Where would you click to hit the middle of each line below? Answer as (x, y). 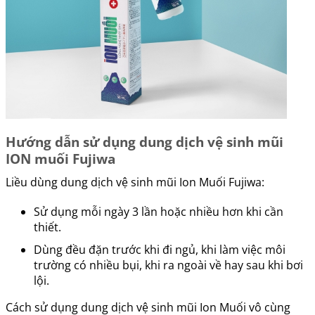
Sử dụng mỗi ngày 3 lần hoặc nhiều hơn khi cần (159, 212)
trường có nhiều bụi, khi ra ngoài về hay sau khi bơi (168, 265)
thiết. (47, 227)
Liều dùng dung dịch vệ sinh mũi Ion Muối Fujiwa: (135, 182)
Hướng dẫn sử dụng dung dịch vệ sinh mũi (144, 142)
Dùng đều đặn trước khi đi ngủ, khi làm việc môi (160, 250)
